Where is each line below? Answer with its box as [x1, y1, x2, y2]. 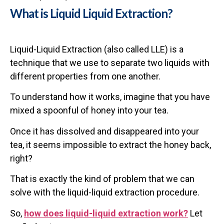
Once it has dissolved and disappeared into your [10, 125, 199, 136]
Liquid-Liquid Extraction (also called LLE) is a [10, 43, 183, 54]
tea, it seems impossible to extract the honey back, [10, 139, 211, 150]
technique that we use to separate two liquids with [10, 57, 209, 68]
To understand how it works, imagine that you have [10, 91, 210, 102]
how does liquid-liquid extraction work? [24, 207, 188, 218]
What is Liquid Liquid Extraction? [10, 5, 172, 20]
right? [10, 152, 32, 163]
